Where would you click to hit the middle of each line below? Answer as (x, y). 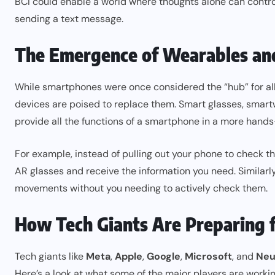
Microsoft (208, 256)
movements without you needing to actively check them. (141, 188)
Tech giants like (50, 256)
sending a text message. (69, 18)
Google (164, 256)
